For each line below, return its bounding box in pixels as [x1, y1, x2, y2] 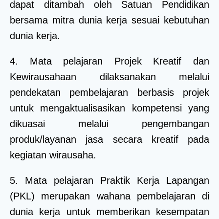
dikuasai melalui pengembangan [10, 118, 209, 130]
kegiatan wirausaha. [10, 150, 96, 161]
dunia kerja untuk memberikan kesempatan [10, 206, 209, 218]
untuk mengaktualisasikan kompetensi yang [10, 103, 209, 114]
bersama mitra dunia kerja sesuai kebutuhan [10, 15, 209, 26]
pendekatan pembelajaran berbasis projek [10, 87, 209, 98]
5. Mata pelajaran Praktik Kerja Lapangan [10, 175, 209, 186]
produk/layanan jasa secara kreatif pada [10, 134, 209, 145]
